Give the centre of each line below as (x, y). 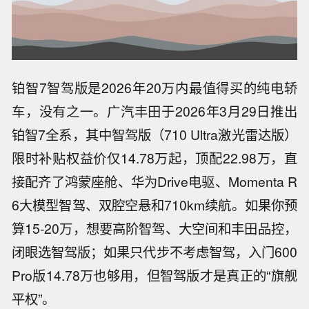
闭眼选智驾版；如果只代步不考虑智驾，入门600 (154, 251)
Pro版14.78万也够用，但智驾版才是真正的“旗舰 (154, 275)
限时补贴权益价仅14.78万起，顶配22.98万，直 (154, 158)
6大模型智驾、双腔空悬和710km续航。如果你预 (154, 205)
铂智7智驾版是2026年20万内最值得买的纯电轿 (154, 87)
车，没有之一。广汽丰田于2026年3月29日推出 (154, 111)
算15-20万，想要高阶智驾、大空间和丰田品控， (154, 228)
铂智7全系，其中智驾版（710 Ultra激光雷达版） (154, 134)
